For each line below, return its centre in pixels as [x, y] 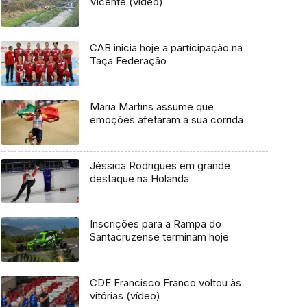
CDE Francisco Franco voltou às [165, 282]
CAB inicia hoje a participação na [166, 48]
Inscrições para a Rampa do [155, 224]
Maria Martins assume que [151, 106]
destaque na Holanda [139, 178]
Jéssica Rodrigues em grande [160, 165]
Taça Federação [128, 61]
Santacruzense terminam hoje [159, 237]
